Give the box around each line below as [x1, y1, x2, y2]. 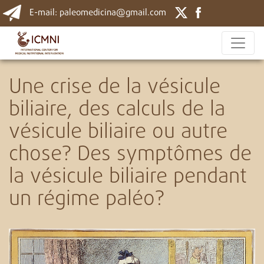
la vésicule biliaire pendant [9, 161, 247, 193]
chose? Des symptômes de [9, 139, 252, 170]
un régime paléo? [9, 184, 164, 215]
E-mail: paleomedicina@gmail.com [29, 6, 166, 19]
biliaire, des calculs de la [9, 94, 225, 126]
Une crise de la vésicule [9, 72, 220, 103]
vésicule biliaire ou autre [9, 117, 227, 148]
